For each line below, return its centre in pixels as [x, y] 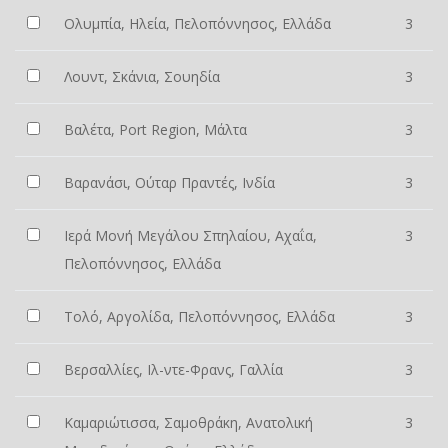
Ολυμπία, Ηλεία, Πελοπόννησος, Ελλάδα [197, 23]
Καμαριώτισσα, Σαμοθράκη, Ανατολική [188, 422]
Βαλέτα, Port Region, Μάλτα [155, 129]
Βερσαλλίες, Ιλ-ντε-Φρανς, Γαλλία [173, 369]
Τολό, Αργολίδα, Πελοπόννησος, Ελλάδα [199, 316]
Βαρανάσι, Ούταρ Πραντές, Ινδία [169, 182]
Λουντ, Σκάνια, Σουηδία [142, 76]
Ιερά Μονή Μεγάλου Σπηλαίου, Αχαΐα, [190, 235]
